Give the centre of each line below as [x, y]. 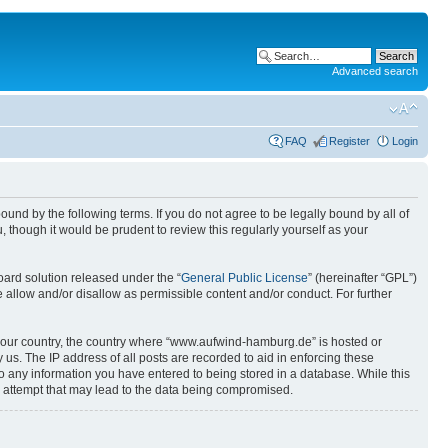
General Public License [244, 277]
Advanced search [375, 71]
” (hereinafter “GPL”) [362, 277]
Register [349, 140]
